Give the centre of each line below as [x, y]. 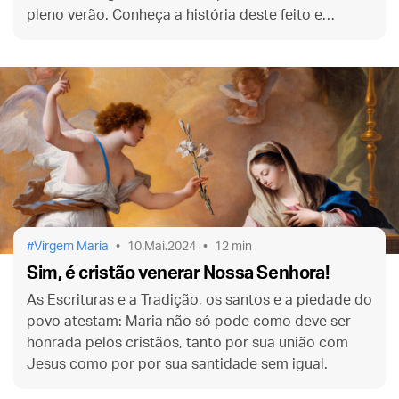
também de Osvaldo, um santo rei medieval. [171, 36]
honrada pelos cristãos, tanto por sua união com [187, 342]
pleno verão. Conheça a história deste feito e [175, 15]
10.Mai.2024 [162, 246]
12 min [233, 246]
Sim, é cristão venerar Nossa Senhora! [178, 273]
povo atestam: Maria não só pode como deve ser [189, 321]
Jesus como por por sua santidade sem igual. [177, 364]
